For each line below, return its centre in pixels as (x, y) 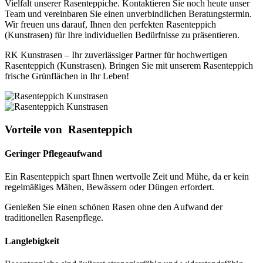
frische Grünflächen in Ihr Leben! (67, 76)
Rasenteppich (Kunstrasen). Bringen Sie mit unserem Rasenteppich (129, 66)
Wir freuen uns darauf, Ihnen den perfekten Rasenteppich (110, 25)
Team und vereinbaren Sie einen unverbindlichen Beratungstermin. (128, 14)
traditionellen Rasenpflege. (54, 218)
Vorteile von (35, 129)
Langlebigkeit (32, 241)
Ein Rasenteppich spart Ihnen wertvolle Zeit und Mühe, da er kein (127, 177)
